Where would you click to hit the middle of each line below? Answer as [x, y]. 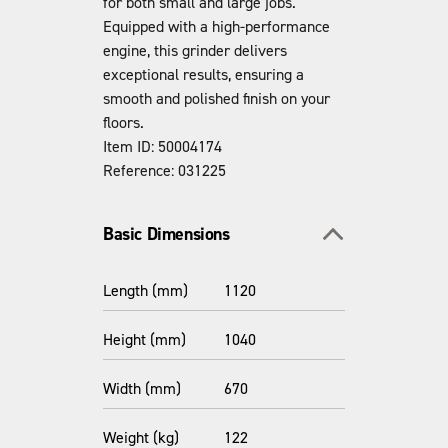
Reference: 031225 [164, 170]
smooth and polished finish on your [216, 98]
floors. [123, 122]
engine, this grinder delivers [195, 50]
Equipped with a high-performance [216, 26]
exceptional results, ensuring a [203, 74]
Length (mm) [145, 290]
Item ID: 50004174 [162, 146]
